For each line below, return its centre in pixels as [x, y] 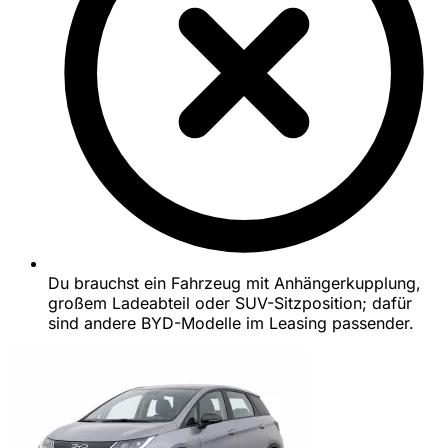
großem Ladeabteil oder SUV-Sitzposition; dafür [230, 303]
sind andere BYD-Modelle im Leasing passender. [231, 323]
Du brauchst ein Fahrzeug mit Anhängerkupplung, [234, 283]
